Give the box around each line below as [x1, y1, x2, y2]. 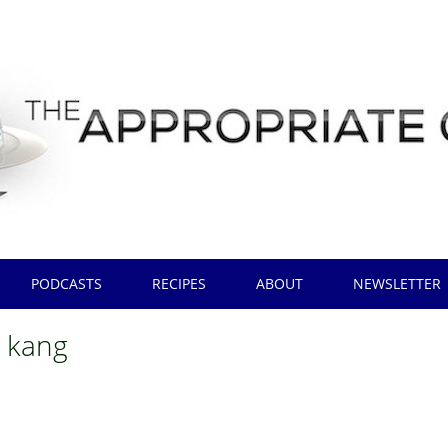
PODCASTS [31, 274, 103, 293]
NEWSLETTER [353, 274, 442, 293]
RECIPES [152, 274, 207, 293]
